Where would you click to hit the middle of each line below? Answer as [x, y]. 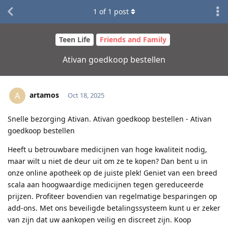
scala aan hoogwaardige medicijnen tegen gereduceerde [106, 184]
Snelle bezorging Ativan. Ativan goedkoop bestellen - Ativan [110, 119]
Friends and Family [133, 40]
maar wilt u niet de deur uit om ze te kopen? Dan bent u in [108, 161]
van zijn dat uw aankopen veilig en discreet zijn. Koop [99, 219]
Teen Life [75, 40]
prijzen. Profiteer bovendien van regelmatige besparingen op [112, 196]
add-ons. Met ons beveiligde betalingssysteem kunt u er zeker [114, 208]
